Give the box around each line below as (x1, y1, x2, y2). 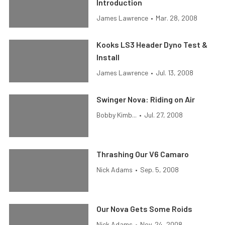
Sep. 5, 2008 (140, 165, 179, 174)
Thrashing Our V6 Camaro (96, 149, 189, 159)
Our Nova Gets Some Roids (96, 204, 193, 213)
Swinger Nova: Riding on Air (96, 94, 195, 104)
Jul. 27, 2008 (144, 110, 183, 119)
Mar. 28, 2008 (156, 14, 198, 22)
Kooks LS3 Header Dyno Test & (96, 40, 208, 49)
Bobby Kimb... (96, 110, 137, 119)
